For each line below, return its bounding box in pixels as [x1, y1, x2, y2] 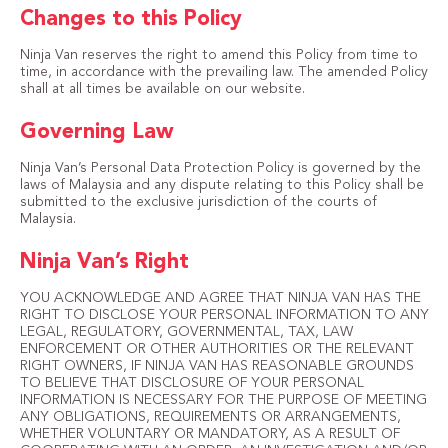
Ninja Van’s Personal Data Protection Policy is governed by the [19, 161, 421, 175]
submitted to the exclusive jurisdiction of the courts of [19, 195, 377, 209]
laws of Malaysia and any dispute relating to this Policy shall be [19, 178, 424, 192]
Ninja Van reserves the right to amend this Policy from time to [19, 48, 418, 62]
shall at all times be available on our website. [19, 82, 305, 96]
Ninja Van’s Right [19, 252, 189, 273]
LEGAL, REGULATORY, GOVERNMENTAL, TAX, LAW [19, 325, 353, 339]
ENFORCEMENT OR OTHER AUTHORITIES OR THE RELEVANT [19, 342, 414, 356]
